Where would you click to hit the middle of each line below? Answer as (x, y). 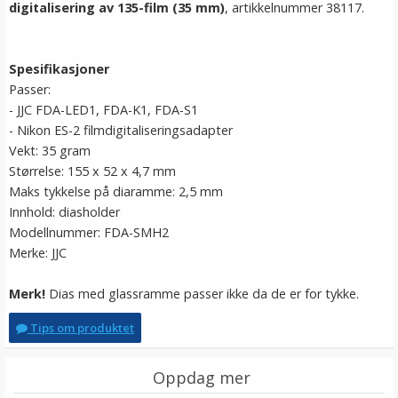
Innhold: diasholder (64, 212)
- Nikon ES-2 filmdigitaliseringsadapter (121, 130)
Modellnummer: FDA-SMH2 (89, 232)
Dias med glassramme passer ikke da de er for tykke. (202, 294)
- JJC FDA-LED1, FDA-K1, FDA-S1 (103, 110)
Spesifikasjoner (59, 69)
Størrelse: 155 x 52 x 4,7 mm (92, 171)
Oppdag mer (201, 378)
